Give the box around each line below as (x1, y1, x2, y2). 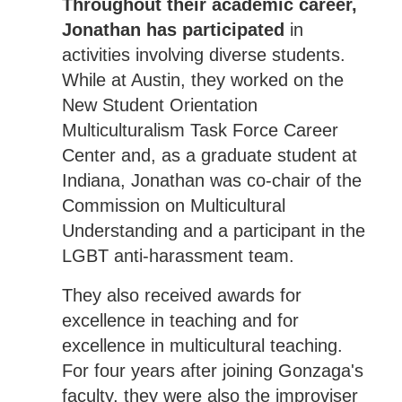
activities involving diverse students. (61, 45, 345, 66)
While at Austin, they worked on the (61, 70, 344, 91)
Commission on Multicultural (61, 196, 285, 216)
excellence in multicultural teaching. (61, 336, 343, 356)
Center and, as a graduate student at (61, 145, 357, 166)
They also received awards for (61, 285, 301, 306)
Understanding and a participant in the (61, 221, 365, 241)
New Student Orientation (61, 95, 258, 116)
